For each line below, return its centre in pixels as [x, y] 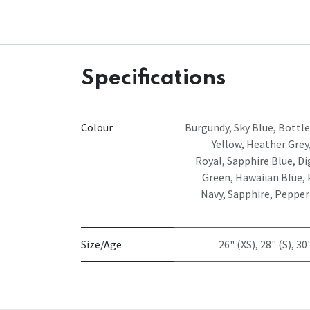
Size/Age [101, 244]
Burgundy [207, 127]
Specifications [153, 78]
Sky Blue [254, 127]
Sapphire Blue [260, 160]
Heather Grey [277, 144]
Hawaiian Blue [269, 177]
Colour [97, 127]
